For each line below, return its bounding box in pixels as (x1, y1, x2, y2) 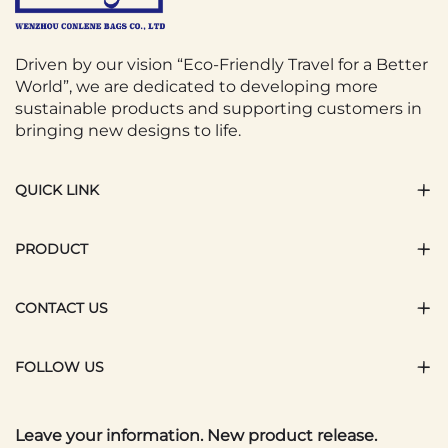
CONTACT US (15, 299, 108, 318)
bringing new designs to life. (15, 121, 241, 141)
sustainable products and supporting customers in (15, 99, 422, 119)
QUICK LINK (15, 181, 99, 200)
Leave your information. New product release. (15, 426, 377, 446)
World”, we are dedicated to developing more (15, 77, 378, 97)
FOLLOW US (15, 358, 104, 377)
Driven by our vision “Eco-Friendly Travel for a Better (15, 55, 428, 75)
